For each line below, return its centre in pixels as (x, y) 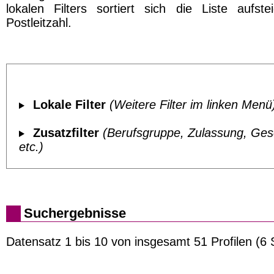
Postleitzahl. (39, 23)
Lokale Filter (69, 105)
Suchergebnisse (75, 213)
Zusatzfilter (66, 133)
